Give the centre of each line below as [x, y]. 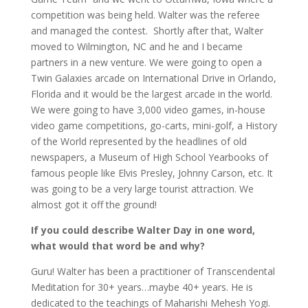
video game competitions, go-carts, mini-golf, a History [154, 126]
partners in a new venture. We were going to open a [146, 63]
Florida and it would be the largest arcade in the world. [151, 94]
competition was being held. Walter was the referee [145, 15]
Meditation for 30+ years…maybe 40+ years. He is [142, 287]
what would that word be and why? [118, 246]
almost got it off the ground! [93, 205]
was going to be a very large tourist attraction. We [142, 189]
